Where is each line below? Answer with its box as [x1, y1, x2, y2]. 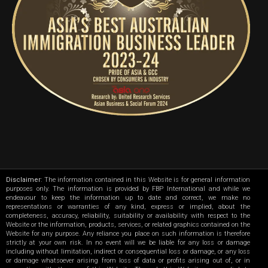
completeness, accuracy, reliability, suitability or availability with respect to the [6, 212, 250, 220]
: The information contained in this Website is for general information [41, 176, 250, 184]
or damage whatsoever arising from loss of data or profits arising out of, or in [6, 257, 250, 264]
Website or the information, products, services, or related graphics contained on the [6, 221, 250, 229]
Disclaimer [6, 176, 41, 184]
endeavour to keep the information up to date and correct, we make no [6, 194, 250, 202]
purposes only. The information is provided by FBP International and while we [6, 185, 250, 193]
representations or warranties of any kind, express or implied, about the [6, 203, 250, 211]
